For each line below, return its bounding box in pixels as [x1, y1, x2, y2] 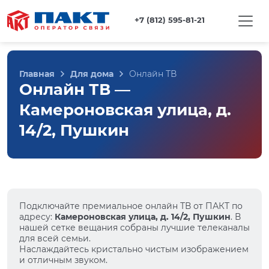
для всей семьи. [19, 233, 91, 244]
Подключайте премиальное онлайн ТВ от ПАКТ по [19, 201, 243, 211]
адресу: [19, 211, 55, 222]
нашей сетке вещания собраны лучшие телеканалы [19, 222, 250, 233]
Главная [19, 68, 55, 79]
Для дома [70, 68, 113, 79]
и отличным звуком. [19, 255, 107, 265]
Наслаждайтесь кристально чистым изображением [19, 244, 249, 255]
